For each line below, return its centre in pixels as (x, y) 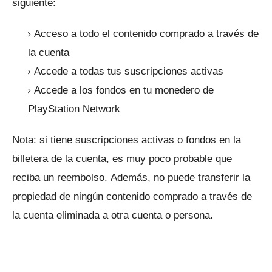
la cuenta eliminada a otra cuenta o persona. (113, 216)
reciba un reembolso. (61, 178)
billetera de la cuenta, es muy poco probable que (122, 159)
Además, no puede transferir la (180, 178)
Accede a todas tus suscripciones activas (129, 72)
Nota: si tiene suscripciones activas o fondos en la (127, 140)
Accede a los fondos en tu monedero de (124, 90)
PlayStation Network (76, 109)
